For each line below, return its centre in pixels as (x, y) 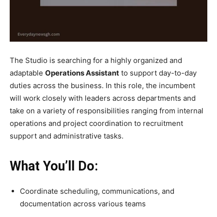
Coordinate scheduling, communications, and (97, 191)
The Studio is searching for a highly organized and (96, 60)
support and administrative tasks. (67, 136)
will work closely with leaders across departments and (103, 98)
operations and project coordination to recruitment (96, 123)
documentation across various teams (83, 203)
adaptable (27, 73)
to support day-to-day (158, 73)
